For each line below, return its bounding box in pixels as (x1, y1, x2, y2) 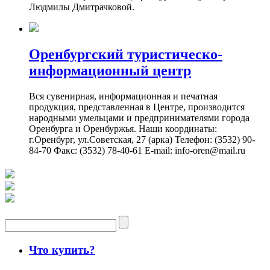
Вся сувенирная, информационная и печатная (29, 90, 218, 101)
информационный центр (29, 62, 191, 78)
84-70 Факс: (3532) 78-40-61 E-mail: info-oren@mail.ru (29, 145, 245, 155)
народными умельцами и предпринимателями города (29, 112, 250, 123)
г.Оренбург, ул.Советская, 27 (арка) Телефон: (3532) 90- (29, 134, 255, 145)
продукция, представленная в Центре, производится (29, 101, 245, 112)
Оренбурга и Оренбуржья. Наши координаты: (29, 123, 217, 134)
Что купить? (29, 243, 95, 256)
